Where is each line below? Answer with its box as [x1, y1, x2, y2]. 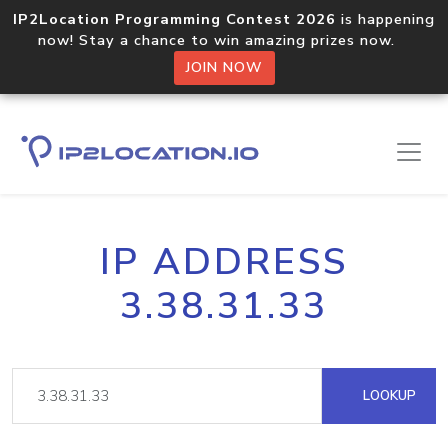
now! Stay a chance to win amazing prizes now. [38, 30, 410, 50]
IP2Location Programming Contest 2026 [13, 9, 336, 29]
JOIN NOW [185, 58, 263, 77]
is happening [336, 9, 435, 29]
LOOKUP [359, 386, 416, 405]
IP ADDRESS [100, 237, 348, 287]
